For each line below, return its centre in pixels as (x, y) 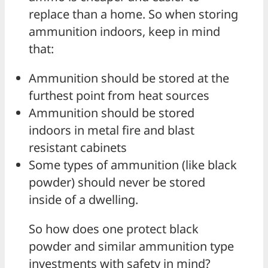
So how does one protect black (114, 229)
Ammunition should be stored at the (129, 78)
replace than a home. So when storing (133, 14)
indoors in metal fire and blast (112, 130)
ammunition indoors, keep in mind (124, 32)
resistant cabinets (78, 148)
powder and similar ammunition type (131, 246)
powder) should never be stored (117, 182)
